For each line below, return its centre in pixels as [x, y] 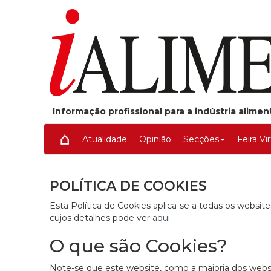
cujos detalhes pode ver [101, 218]
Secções [201, 139]
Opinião [155, 139]
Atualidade [105, 139]
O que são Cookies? [139, 246]
